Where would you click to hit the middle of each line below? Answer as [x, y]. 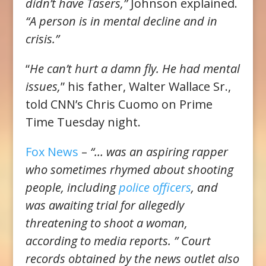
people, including [72, 187]
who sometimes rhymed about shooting [129, 169]
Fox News [52, 151]
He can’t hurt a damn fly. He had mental [134, 68]
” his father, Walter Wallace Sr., [145, 86]
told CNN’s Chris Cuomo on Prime [119, 104]
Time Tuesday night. [83, 122]
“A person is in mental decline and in [121, 21]
